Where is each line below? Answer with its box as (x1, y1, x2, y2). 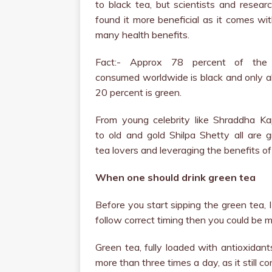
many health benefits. (95, 29, 189, 41)
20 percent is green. (95, 86, 182, 98)
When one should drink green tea (95, 171, 256, 183)
